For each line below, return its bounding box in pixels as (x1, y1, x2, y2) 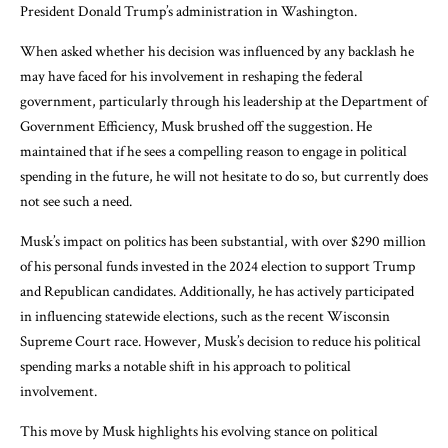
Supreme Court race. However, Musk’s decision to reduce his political (20, 331, 421, 351)
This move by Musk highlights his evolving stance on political (20, 421, 378, 441)
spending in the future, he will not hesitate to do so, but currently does (20, 166, 428, 186)
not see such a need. (20, 191, 132, 211)
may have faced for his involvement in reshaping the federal (20, 66, 363, 86)
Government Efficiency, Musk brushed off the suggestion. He (20, 116, 372, 136)
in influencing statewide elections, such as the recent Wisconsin (20, 306, 390, 326)
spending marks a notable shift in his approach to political (20, 356, 351, 376)
